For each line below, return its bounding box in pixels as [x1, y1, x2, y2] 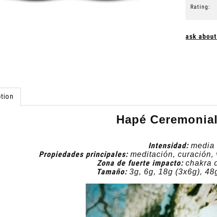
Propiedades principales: [39, 149, 128, 159]
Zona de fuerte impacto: [97, 158, 183, 168]
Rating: [190, 3, 211, 11]
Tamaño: [96, 167, 127, 176]
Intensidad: [148, 140, 188, 150]
